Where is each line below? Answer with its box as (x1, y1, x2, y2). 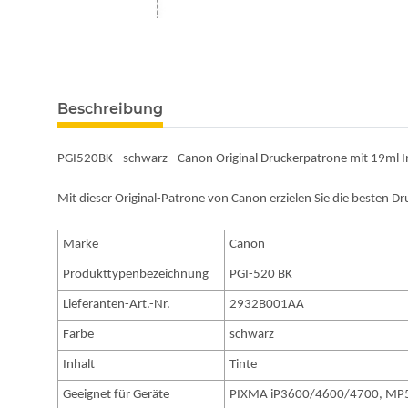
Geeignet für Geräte (63, 388, 170, 403)
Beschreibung (57, 100, 163, 118)
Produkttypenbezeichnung (63, 268, 209, 282)
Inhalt (63, 358, 96, 372)
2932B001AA (229, 298, 305, 312)
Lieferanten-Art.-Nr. (63, 298, 171, 312)
